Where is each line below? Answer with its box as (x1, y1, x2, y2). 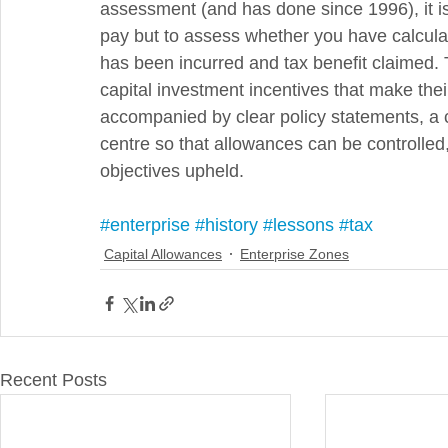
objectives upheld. (100, 161, 244, 182)
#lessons (263, 215, 334, 236)
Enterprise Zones (240, 245, 349, 262)
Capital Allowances (104, 245, 222, 262)
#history (195, 215, 258, 236)
